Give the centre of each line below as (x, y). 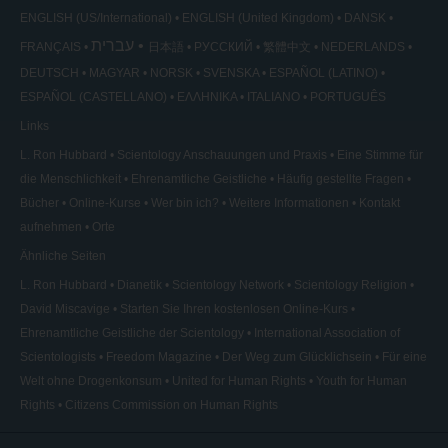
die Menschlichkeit (70, 179)
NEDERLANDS (363, 47)
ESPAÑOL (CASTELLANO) (93, 97)
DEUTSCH (49, 73)
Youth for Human (361, 381)
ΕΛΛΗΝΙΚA (207, 97)
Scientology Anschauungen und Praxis (222, 155)
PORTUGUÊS (348, 97)
